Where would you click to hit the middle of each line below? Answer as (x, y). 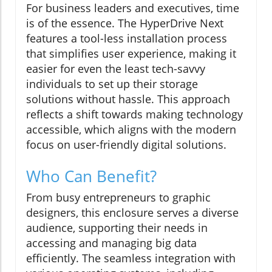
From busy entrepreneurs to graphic (118, 198)
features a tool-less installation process (127, 39)
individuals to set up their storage (112, 84)
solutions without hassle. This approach (128, 99)
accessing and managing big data (111, 243)
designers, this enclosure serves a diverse (132, 213)
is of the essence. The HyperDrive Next (125, 23)
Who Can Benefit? (91, 176)
